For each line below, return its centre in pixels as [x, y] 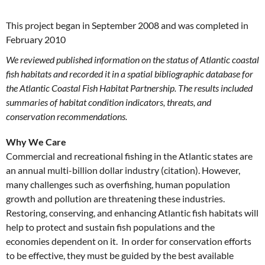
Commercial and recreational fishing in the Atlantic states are [129, 156]
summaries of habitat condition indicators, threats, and [109, 102]
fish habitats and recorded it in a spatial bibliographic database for [130, 74]
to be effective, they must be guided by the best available [120, 256]
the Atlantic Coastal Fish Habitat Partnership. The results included [129, 88]
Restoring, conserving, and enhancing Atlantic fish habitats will [132, 213]
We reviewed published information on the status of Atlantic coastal [132, 60]
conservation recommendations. [67, 117]
